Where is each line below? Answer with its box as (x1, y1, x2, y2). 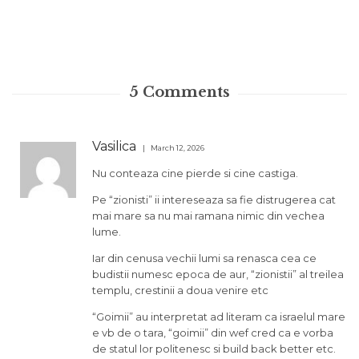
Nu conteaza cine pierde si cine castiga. (92, 166, 298, 179)
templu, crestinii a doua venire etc (92, 283, 268, 296)
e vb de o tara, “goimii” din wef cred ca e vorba (92, 325, 333, 339)
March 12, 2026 (151, 143, 204, 152)
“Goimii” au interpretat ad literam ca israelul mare (92, 309, 345, 323)
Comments (142, 83, 230, 101)
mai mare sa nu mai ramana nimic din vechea (92, 208, 325, 222)
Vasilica (92, 138, 136, 154)
